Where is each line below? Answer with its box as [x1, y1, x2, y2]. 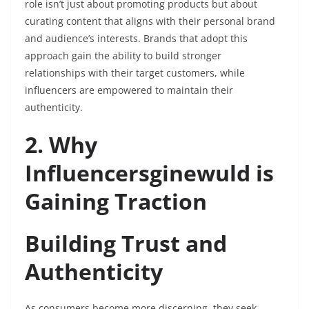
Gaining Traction [25, 186, 207, 217]
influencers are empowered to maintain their [25, 83, 233, 97]
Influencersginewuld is [25, 158, 274, 188]
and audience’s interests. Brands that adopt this [25, 32, 248, 46]
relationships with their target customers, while [25, 66, 245, 80]
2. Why [25, 130, 97, 160]
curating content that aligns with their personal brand [25, 14, 275, 28]
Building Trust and [25, 228, 227, 259]
